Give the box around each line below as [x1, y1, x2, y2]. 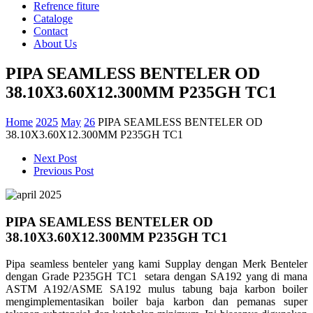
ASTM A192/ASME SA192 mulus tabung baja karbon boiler [6, 283, 307, 296]
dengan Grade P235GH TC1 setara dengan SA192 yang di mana [6, 270, 307, 283]
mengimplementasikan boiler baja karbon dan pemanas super [6, 296, 307, 308]
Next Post [34, 152, 77, 164]
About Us [34, 38, 77, 50]
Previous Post [34, 164, 94, 177]
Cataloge [34, 13, 73, 24]
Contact [34, 25, 68, 37]
